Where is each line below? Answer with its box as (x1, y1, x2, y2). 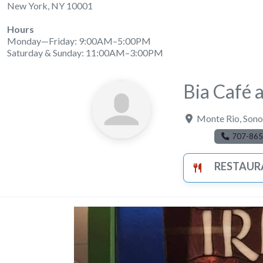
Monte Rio (197, 113, 240, 124)
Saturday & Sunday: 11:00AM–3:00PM (7, 47, 163, 58)
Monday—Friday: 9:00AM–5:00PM (7, 35, 151, 46)
